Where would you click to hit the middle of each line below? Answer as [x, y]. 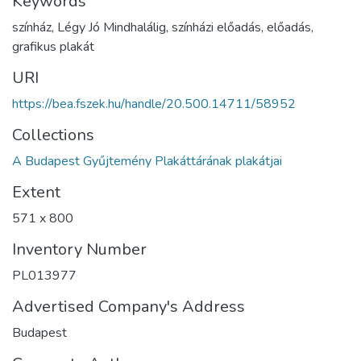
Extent [36, 192]
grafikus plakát [53, 47]
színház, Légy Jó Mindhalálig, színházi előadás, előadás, [163, 27]
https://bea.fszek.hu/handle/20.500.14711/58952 [154, 104]
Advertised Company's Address [129, 307]
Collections [53, 135]
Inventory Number [79, 249]
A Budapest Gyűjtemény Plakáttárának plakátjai [147, 161]
